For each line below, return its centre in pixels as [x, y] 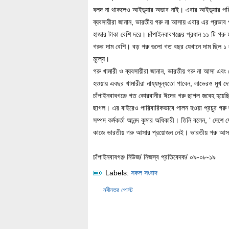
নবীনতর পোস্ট [118, 190]
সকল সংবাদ [144, 173]
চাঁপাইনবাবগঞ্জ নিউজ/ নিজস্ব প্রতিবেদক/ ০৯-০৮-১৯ [154, 157]
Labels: [117, 173]
